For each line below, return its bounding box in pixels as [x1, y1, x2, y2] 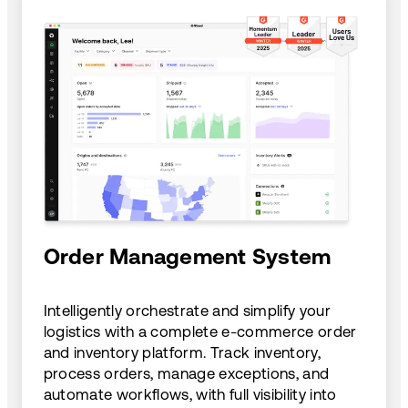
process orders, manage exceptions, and [43, 364, 330, 383]
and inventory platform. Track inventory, [43, 343, 321, 362]
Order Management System [43, 244, 331, 270]
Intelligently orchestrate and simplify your [43, 301, 331, 321]
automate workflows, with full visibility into [43, 385, 337, 404]
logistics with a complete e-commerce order [43, 322, 357, 342]
